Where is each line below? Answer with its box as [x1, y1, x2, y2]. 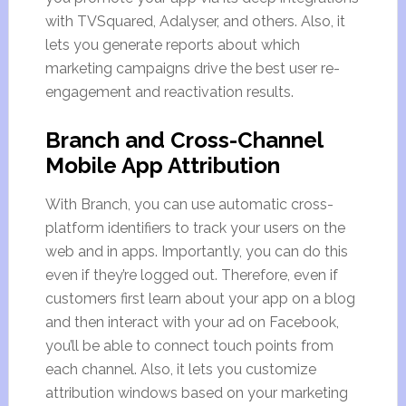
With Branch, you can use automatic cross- [44, 196, 333, 213]
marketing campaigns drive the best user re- [44, 60, 340, 77]
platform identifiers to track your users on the [44, 219, 345, 237]
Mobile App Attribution [44, 152, 280, 179]
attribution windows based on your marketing [44, 384, 348, 401]
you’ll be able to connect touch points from [44, 337, 333, 354]
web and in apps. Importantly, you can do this [44, 243, 348, 260]
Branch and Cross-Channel [44, 127, 323, 153]
